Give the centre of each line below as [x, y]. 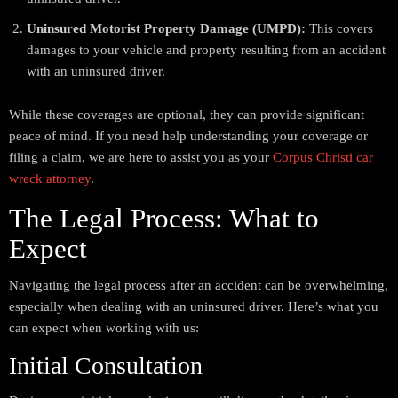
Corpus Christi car [323, 158]
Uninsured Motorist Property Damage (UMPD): [166, 29]
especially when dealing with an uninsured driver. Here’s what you [194, 307]
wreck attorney [50, 179]
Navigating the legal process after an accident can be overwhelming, [199, 286]
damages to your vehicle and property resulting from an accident [206, 50]
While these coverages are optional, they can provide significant [187, 115]
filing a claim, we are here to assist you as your [141, 158]
